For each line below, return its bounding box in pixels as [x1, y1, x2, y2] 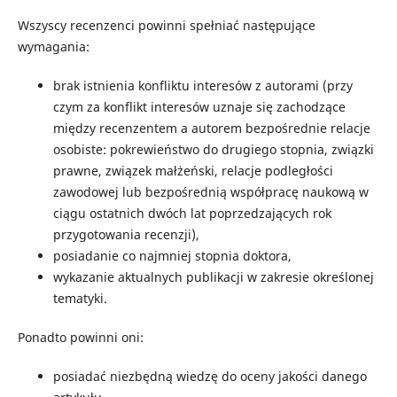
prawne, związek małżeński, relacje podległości [52, 162, 333, 179]
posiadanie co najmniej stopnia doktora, [52, 247, 292, 264]
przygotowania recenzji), [52, 226, 199, 243]
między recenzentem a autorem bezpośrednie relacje [52, 120, 370, 136]
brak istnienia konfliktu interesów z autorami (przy [52, 77, 353, 94]
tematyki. [52, 290, 107, 307]
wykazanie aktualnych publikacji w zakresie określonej [52, 269, 374, 285]
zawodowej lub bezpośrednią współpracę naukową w [52, 183, 369, 200]
